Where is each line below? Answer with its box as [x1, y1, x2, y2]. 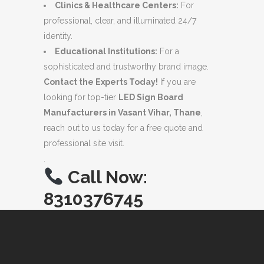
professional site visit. [44, 138, 124, 148]
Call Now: [68, 167, 148, 187]
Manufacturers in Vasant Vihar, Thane [44, 108, 201, 117]
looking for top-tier [44, 93, 118, 102]
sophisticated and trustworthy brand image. [44, 62, 209, 71]
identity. [44, 31, 72, 41]
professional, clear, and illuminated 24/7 [44, 16, 196, 25]
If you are [158, 77, 196, 87]
